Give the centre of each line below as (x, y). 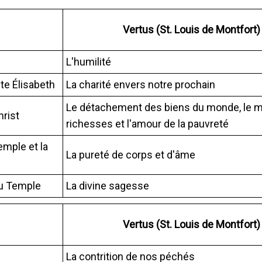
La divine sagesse (108, 185)
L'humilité (89, 61)
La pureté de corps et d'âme (131, 154)
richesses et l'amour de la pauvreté (147, 123)
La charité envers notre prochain (141, 84)
